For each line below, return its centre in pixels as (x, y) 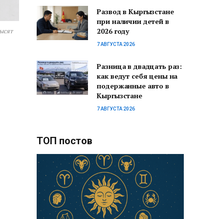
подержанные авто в (133, 86)
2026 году (113, 31)
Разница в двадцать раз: (140, 66)
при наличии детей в (133, 22)
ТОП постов (65, 141)
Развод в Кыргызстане (135, 12)
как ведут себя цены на (137, 76)
